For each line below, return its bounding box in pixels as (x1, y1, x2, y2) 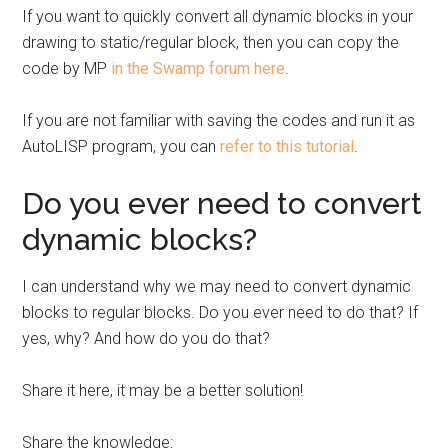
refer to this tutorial (220, 137, 355, 156)
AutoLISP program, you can (22, 137, 221, 156)
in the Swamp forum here (111, 59, 286, 78)
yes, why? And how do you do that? (22, 329, 271, 348)
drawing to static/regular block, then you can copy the (22, 33, 400, 52)
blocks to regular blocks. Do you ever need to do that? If (22, 303, 419, 322)
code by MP (22, 59, 112, 78)
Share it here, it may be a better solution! (22, 381, 304, 400)
